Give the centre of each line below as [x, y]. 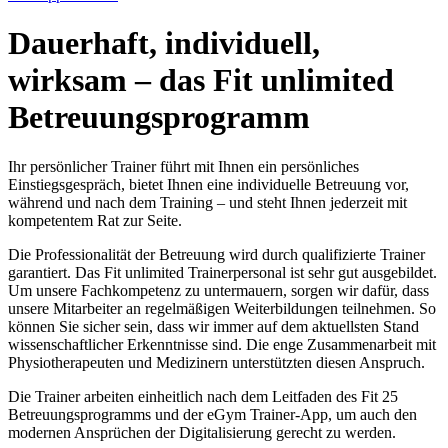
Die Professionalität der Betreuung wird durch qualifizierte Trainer [216, 254]
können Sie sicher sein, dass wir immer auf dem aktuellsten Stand [213, 326]
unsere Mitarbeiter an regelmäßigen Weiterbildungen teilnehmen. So [222, 308]
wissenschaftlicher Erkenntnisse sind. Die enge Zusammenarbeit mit [222, 344]
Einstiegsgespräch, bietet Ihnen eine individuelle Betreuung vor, [208, 184]
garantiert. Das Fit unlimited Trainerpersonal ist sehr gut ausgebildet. [222, 272]
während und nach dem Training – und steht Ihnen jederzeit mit [207, 202]
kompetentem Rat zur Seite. [95, 220]
